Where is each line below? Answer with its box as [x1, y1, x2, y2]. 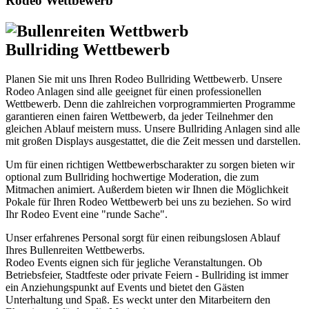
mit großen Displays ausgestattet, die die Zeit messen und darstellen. [6, 135, 301, 148]
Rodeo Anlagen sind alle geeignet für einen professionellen [6, 86, 261, 98]
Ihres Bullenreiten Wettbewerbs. [6, 244, 145, 257]
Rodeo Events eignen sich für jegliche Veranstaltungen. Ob [6, 257, 262, 269]
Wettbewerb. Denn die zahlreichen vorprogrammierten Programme [6, 98, 295, 110]
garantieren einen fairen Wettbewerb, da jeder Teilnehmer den [6, 110, 273, 123]
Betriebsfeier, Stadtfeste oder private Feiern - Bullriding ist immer [6, 269, 288, 281]
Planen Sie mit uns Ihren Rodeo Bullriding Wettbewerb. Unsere [6, 73, 282, 86]
